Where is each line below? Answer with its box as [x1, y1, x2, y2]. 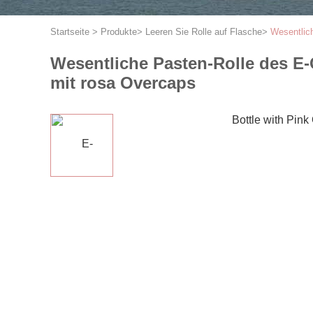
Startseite [50, 27, 89, 37]
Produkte [101, 27, 137, 37]
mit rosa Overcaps [50, 73, 196, 92]
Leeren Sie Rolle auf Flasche [145, 27, 262, 37]
